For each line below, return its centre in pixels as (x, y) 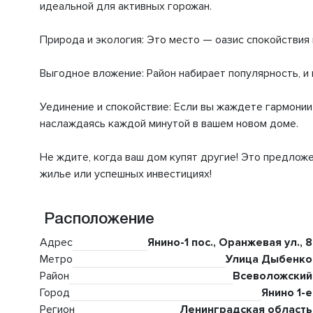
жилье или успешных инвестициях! (126, 174)
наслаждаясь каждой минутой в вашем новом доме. (169, 124)
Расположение (97, 220)
